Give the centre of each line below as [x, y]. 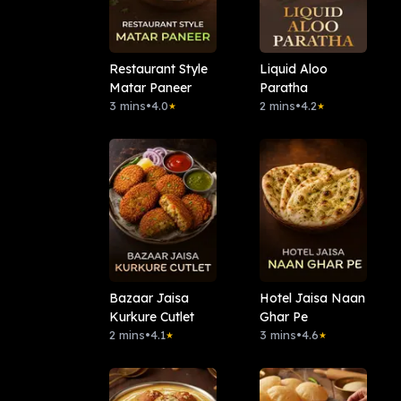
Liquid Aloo [293, 69]
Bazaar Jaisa [149, 299]
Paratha [283, 88]
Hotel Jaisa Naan [312, 299]
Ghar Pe [283, 317]
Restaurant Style [158, 69]
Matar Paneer [150, 88]
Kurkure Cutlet [152, 317]
